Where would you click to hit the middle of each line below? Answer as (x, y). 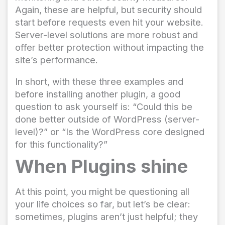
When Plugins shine (101, 166)
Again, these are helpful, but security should (108, 10)
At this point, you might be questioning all (102, 191)
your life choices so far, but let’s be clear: (103, 204)
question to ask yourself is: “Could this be (104, 107)
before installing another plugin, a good (98, 94)
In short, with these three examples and (99, 82)
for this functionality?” (61, 144)
